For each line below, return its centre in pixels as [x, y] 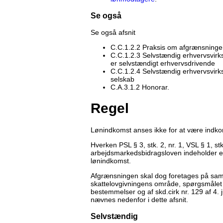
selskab [122, 79]
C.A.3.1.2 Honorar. [141, 87]
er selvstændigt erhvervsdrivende [163, 63]
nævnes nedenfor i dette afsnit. [139, 199]
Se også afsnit [113, 33]
